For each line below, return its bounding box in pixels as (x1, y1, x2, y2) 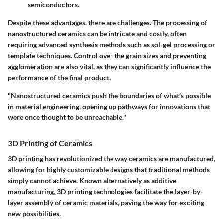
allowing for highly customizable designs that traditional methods (8, 165, 210, 174)
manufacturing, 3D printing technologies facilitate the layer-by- (8, 187, 203, 196)
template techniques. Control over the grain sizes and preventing (8, 51, 206, 60)
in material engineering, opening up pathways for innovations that (8, 102, 210, 111)
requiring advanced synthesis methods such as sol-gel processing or (8, 40, 215, 49)
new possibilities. (8, 209, 61, 218)
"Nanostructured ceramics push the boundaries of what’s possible (8, 91, 211, 100)
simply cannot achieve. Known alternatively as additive (8, 176, 176, 185)
